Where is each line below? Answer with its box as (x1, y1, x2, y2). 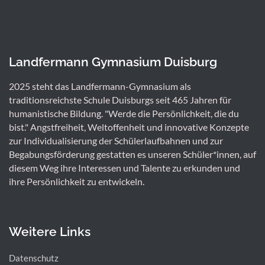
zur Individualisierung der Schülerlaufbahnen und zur (9, 135, 223, 147)
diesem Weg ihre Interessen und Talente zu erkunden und (9, 162, 240, 174)
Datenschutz (9, 253, 59, 264)
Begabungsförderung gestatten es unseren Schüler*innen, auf (9, 148, 256, 160)
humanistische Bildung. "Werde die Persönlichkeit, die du (9, 108, 239, 119)
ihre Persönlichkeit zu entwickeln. (9, 176, 144, 188)
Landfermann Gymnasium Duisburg (9, 54, 217, 70)
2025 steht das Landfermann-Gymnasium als (9, 80, 191, 92)
